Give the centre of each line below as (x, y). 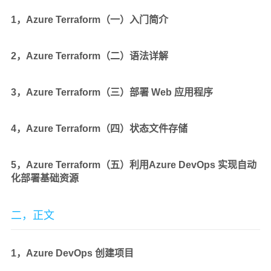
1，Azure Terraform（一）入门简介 (90, 19)
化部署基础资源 (45, 178)
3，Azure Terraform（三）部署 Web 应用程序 (112, 92)
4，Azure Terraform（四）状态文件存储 (99, 128)
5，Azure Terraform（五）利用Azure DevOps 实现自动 (134, 165)
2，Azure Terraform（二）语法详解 (90, 56)
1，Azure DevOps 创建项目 (72, 253)
